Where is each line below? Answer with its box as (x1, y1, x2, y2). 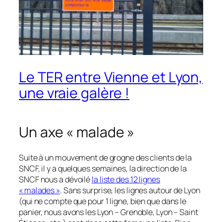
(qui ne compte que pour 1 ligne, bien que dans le (19, 196, 187, 207)
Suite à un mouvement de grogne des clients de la (19, 152, 192, 164)
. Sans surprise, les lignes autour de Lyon (59, 185, 200, 196)
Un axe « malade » (19, 122, 135, 142)
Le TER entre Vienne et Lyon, (19, 67, 203, 87)
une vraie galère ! (19, 83, 130, 103)
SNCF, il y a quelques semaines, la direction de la (19, 163, 187, 174)
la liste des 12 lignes (92, 174, 160, 185)
